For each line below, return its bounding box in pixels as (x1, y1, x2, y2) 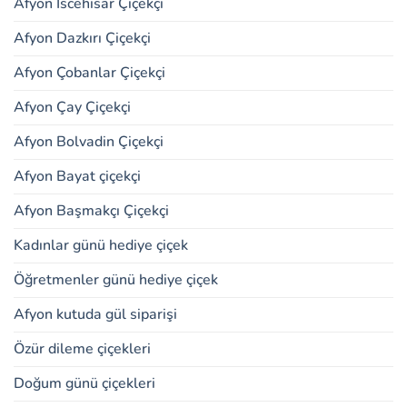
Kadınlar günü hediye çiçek (14, 235, 188, 256)
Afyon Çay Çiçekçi (14, 97, 131, 118)
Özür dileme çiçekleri (14, 339, 151, 360)
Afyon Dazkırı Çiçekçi (14, 28, 151, 49)
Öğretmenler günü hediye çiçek (14, 270, 218, 291)
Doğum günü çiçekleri (14, 373, 155, 394)
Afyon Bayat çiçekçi (14, 166, 141, 187)
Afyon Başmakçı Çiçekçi (14, 201, 169, 222)
